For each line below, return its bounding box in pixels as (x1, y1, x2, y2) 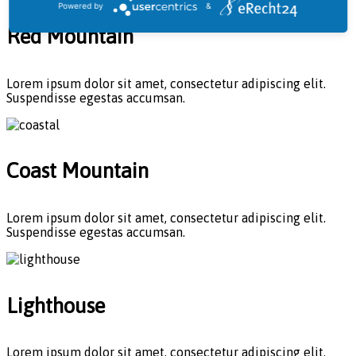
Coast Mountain (6, 159, 149, 184)
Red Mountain (6, 25, 133, 49)
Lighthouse (6, 293, 105, 318)
